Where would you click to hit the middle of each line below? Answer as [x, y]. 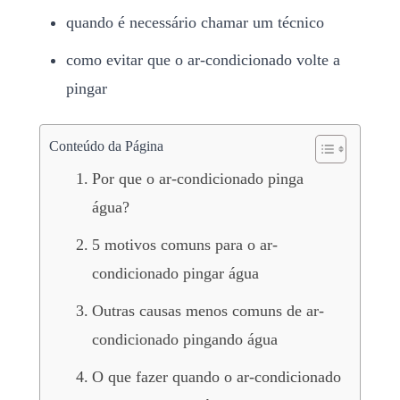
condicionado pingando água [184, 339]
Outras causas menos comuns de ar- [208, 310]
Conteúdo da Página [106, 146]
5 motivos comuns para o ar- [184, 244]
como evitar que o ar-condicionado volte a [203, 59]
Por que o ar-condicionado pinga [197, 178]
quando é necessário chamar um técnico [195, 22]
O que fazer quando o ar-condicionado [216, 376]
